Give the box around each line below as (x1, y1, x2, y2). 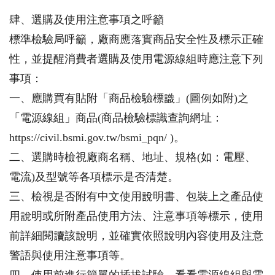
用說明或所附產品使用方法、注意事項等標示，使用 (9, 210, 263, 223)
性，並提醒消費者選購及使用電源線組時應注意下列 (9, 53, 263, 66)
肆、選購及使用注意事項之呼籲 (9, 14, 164, 26)
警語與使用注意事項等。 (9, 249, 131, 262)
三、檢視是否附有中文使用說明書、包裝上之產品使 (9, 190, 263, 203)
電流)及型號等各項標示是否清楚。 (9, 171, 179, 184)
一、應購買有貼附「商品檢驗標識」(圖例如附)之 (9, 92, 249, 105)
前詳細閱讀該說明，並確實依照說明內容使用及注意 (9, 230, 263, 242)
